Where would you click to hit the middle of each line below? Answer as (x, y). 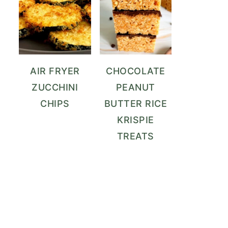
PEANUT (135, 88)
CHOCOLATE (136, 71)
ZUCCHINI (55, 88)
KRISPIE (136, 120)
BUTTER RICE (135, 104)
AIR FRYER (55, 71)
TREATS (135, 136)
